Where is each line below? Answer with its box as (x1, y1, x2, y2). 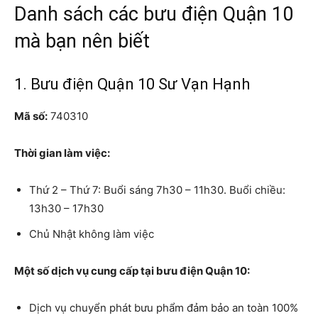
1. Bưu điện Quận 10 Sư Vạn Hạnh (14, 75, 250, 93)
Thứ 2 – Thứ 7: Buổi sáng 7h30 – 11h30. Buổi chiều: (29, 182, 285, 197)
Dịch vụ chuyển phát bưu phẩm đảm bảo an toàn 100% (29, 300, 298, 314)
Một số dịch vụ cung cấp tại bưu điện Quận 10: (14, 263, 250, 278)
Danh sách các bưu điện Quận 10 (14, 2, 293, 26)
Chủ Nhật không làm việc (29, 226, 154, 241)
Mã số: (14, 109, 48, 123)
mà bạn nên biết (14, 29, 150, 53)
